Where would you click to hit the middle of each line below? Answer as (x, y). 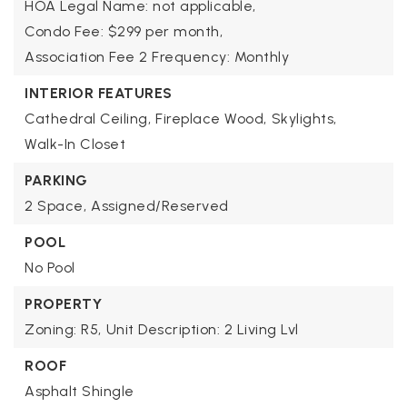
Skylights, (304, 119)
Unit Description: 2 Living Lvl (202, 330)
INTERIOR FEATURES (99, 94)
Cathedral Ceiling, (88, 119)
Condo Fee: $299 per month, (124, 32)
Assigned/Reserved (160, 206)
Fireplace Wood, (211, 119)
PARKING (56, 181)
